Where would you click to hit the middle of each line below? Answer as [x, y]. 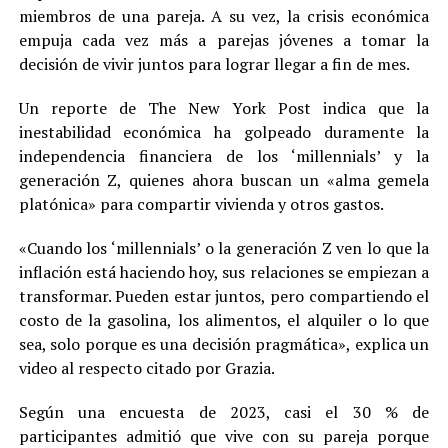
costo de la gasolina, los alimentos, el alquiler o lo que [224, 319]
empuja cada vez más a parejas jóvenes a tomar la [224, 39]
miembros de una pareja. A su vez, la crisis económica [224, 15]
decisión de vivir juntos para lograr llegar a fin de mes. [214, 63]
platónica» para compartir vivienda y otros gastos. [201, 203]
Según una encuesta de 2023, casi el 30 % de [224, 411]
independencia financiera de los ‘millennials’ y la [224, 155]
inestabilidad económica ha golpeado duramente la [224, 131]
